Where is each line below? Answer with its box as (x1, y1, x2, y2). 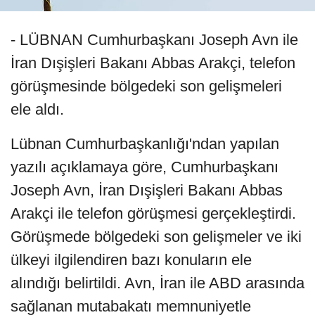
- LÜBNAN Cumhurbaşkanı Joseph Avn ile (11, 31, 298, 49)
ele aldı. (11, 101, 64, 119)
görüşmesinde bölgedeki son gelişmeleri (11, 77, 282, 96)
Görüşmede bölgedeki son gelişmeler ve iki (11, 228, 302, 246)
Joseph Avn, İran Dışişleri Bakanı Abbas (11, 181, 283, 200)
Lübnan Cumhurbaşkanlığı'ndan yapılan (11, 135, 279, 153)
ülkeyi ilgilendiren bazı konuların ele (11, 251, 252, 269)
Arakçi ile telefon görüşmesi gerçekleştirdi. (11, 205, 296, 223)
